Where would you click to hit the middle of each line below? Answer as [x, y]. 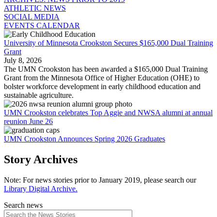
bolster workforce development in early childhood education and [102, 87]
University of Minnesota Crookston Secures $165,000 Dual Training [108, 43]
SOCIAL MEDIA [32, 17]
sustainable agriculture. [39, 95]
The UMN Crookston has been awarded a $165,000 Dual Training [106, 69]
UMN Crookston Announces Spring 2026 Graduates [85, 139]
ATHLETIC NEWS [35, 8]
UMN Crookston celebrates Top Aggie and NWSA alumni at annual [108, 113]
